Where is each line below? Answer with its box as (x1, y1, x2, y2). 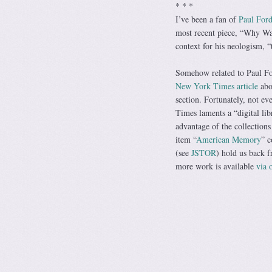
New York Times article (175, 80, 258, 92)
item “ (175, 134, 196, 146)
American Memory (195, 134, 261, 146)
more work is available (175, 160, 256, 172)
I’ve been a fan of (175, 13, 239, 25)
